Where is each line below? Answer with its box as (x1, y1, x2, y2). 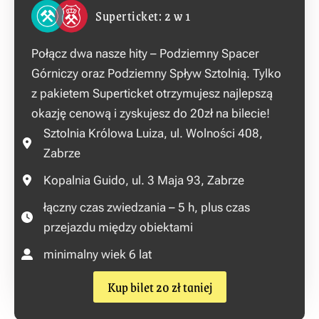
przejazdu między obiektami (43, 219, 193, 234)
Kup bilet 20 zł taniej (107, 276, 212, 298)
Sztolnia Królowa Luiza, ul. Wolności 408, (43, 125, 263, 140)
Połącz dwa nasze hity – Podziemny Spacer (31, 46, 259, 61)
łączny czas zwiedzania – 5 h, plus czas (43, 199, 250, 214)
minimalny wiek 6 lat (43, 246, 152, 261)
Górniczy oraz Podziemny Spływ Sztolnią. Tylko (31, 66, 281, 80)
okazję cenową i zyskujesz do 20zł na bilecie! (31, 105, 270, 120)
